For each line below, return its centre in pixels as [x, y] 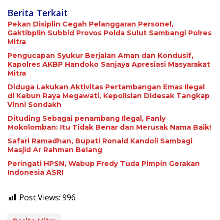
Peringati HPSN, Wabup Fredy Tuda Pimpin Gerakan [104, 164]
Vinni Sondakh [34, 105]
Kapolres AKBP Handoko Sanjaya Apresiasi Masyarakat [109, 64]
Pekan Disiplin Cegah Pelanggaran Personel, [90, 24]
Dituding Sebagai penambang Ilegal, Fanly [86, 118]
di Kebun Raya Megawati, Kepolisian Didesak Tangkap [109, 96]
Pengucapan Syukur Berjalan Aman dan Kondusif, [100, 55]
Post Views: [40, 197]
